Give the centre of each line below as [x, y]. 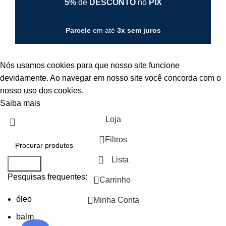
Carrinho [115, 180]
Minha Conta [116, 200]
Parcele [78, 30]
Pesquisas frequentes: [47, 177]
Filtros [116, 139]
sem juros [144, 30]
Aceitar [59, 104]
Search [24, 163]
